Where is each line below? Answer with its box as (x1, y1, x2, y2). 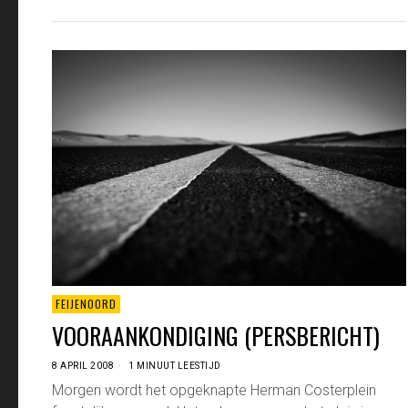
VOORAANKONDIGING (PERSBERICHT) (52, 318, 380, 354)
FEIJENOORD (56, 296, 117, 312)
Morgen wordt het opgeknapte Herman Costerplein (52, 382, 376, 400)
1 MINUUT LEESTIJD (126, 361, 221, 372)
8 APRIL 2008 (52, 361, 114, 372)
